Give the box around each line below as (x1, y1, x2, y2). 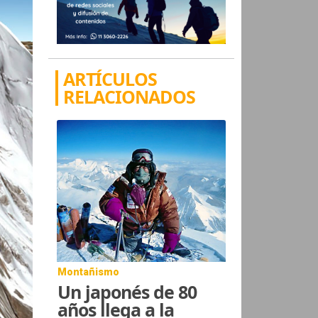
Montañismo (57, 265, 120, 278)
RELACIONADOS (63, 84, 196, 109)
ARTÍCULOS (63, 66, 158, 91)
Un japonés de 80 (57, 279, 197, 304)
